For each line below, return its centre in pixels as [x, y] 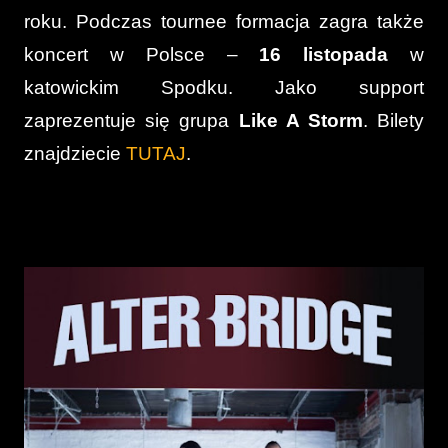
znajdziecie [75, 153]
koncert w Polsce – [142, 54]
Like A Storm [300, 120]
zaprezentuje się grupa [131, 120]
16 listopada [324, 54]
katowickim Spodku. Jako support [224, 87]
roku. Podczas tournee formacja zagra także [224, 21]
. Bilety [393, 120]
